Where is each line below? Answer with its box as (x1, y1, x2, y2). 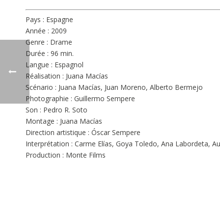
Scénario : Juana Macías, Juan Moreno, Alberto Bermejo (26, 82, 203, 92)
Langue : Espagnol (26, 60, 83, 69)
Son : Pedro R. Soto (26, 105, 87, 114)
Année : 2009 (26, 26, 67, 35)
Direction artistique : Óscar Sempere (26, 128, 140, 137)
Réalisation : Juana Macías (26, 71, 108, 81)
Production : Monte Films (26, 150, 106, 160)
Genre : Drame (26, 37, 72, 47)
